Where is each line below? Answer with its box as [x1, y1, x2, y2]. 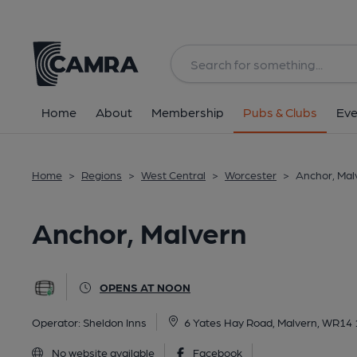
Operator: [32, 316, 83, 328]
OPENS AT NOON [100, 280, 190, 293]
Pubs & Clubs [243, 104, 317, 120]
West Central [141, 168, 206, 181]
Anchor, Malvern [32, 214, 246, 249]
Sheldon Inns [83, 316, 147, 328]
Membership [151, 104, 224, 120]
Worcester [225, 168, 277, 181]
